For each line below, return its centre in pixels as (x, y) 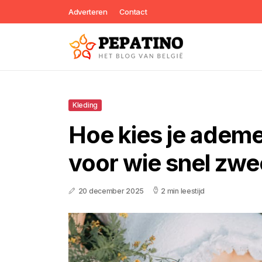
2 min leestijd (183, 191)
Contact (133, 12)
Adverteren (88, 12)
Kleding (85, 105)
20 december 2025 (111, 191)
